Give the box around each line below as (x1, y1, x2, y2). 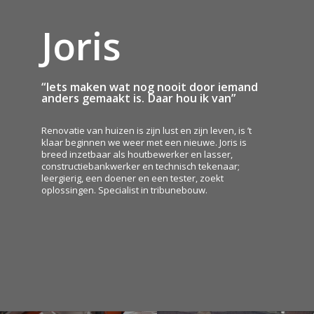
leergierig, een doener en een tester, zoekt (41, 171, 224, 184)
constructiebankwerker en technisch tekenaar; (41, 159, 240, 172)
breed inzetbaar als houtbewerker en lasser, (41, 147, 233, 161)
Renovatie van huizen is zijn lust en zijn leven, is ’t (41, 123, 252, 137)
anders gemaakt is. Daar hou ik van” (41, 90, 236, 106)
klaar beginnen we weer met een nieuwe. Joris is (41, 135, 247, 149)
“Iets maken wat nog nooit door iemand (41, 78, 259, 95)
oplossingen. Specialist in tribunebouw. (41, 183, 208, 196)
